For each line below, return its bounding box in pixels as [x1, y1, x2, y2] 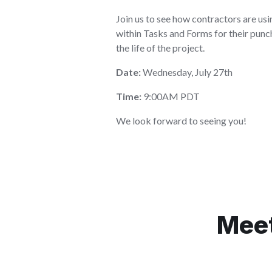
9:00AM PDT [141, 90, 200, 102]
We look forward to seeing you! [116, 115, 246, 126]
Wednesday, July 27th [141, 66, 233, 78]
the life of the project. [116, 42, 205, 53]
